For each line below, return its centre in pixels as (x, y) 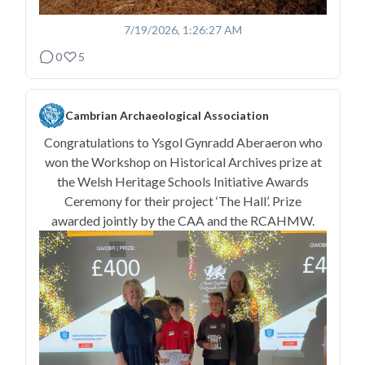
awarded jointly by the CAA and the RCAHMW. (183, 220)
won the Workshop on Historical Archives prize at (183, 161)
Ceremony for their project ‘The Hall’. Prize (183, 200)
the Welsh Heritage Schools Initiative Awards (183, 181)
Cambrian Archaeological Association (167, 115)
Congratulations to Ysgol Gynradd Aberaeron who (183, 142)
